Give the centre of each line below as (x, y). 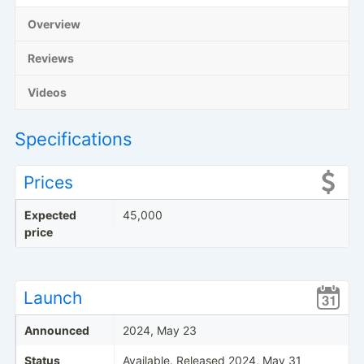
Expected (50, 214)
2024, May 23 (159, 330)
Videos (47, 92)
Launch (52, 297)
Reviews (50, 58)
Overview (54, 24)
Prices (48, 182)
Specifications (73, 139)
